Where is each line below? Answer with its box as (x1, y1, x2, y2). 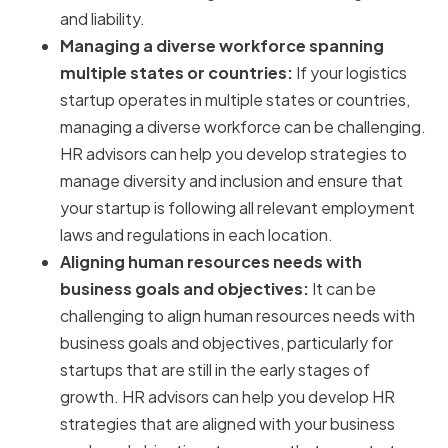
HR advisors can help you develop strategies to (60, 143, 407, 165)
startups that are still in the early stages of (60, 359, 370, 381)
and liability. (60, 8, 145, 30)
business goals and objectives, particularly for (60, 332, 393, 354)
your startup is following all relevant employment (60, 197, 415, 219)
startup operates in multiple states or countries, (60, 89, 410, 111)
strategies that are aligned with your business (60, 413, 395, 435)
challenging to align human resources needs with (60, 305, 415, 327)
